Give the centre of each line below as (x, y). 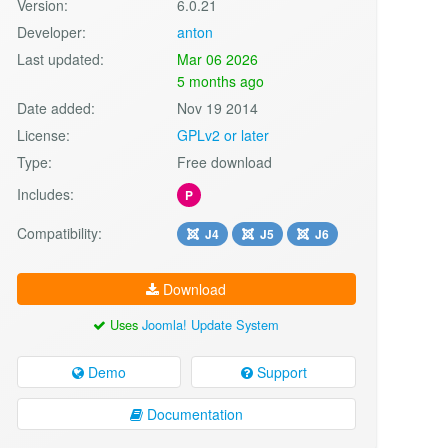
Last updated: (60, 58)
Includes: (45, 193)
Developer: (51, 31)
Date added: (55, 107)
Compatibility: (59, 232)
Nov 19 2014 (218, 107)
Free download (225, 161)
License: (43, 134)
